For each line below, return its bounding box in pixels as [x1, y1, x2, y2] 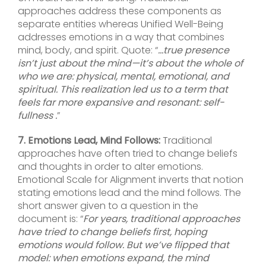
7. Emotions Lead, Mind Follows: [18, 134, 160, 148]
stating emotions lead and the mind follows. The [18, 186, 241, 200]
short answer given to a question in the [18, 199, 198, 213]
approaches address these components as [18, 4, 221, 18]
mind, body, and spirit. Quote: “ [18, 43, 158, 58]
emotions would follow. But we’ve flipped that [18, 238, 229, 252]
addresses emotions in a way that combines [18, 30, 224, 45]
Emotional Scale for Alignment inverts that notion [18, 173, 243, 187]
